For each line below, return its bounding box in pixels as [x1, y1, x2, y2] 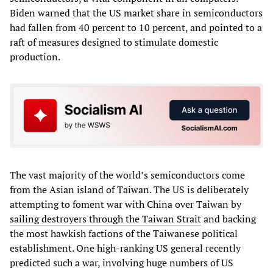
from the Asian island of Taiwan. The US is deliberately [10, 182, 249, 196]
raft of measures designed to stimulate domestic [10, 35, 218, 49]
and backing [201, 211, 256, 225]
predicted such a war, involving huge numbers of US [10, 255, 233, 269]
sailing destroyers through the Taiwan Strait [10, 211, 201, 225]
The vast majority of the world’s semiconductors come [10, 168, 245, 182]
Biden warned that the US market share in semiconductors [10, 6, 263, 20]
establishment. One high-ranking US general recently [10, 241, 241, 255]
